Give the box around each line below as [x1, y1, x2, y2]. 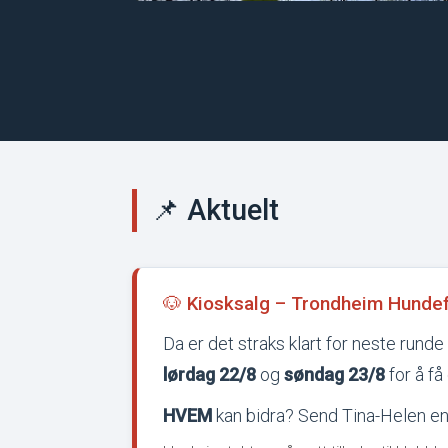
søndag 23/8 [284, 363, 385, 385]
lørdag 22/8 [163, 363, 256, 385]
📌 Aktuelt [151, 193, 279, 228]
